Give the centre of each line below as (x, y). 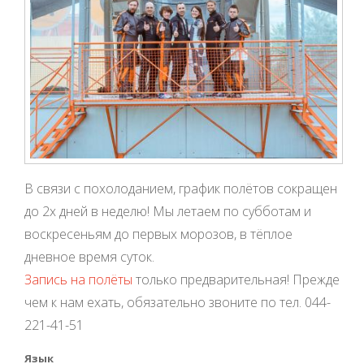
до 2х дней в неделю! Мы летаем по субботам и (168, 211)
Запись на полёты (78, 279)
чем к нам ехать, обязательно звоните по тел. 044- (178, 302)
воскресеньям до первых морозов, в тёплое (158, 234)
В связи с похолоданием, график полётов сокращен (181, 188)
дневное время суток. (89, 256)
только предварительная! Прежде (236, 279)
